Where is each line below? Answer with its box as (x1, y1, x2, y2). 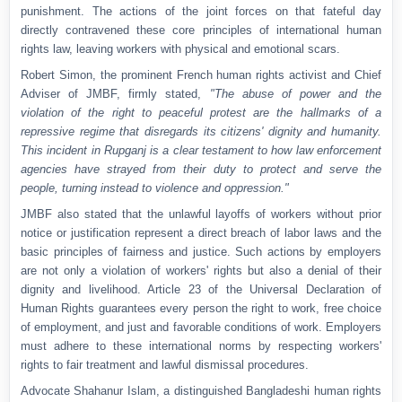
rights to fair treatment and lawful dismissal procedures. (21, 358, 309, 372)
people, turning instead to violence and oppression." (21, 181, 289, 196)
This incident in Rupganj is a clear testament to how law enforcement (21, 144, 381, 158)
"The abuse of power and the (209, 87, 381, 101)
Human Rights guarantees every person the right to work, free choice (21, 301, 381, 316)
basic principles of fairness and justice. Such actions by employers (21, 245, 381, 259)
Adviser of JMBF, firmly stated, (21, 87, 210, 101)
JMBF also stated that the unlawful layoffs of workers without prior (21, 207, 381, 222)
